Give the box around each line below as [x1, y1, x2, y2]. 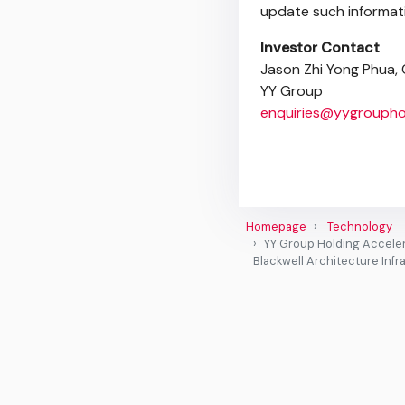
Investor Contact [260, 38, 380, 57]
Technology [327, 219, 392, 235]
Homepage [246, 219, 306, 235]
